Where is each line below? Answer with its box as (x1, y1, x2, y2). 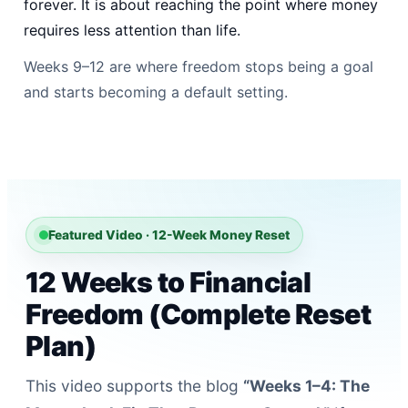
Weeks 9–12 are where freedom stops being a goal (24, 56, 373, 76)
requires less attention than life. (24, 20, 240, 39)
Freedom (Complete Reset (25, 298, 372, 331)
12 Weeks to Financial (25, 266, 311, 300)
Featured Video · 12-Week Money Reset (48, 228, 290, 243)
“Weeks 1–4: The (243, 375, 370, 395)
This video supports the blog (25, 375, 243, 395)
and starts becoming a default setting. (24, 82, 288, 101)
